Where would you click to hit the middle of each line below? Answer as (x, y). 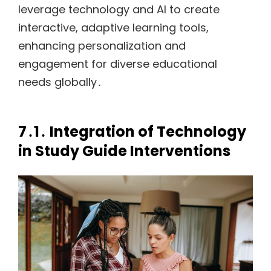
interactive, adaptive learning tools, (113, 28)
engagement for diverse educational (118, 64)
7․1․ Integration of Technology (132, 132)
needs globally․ (60, 82)
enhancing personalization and (102, 46)
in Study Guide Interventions (124, 151)
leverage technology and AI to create (119, 10)
